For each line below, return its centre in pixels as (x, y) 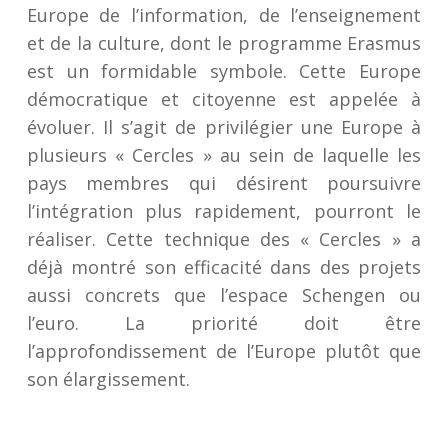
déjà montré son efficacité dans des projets (224, 267)
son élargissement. (108, 379)
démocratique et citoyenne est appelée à (224, 99)
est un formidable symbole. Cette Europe (224, 71)
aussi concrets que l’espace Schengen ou (224, 295)
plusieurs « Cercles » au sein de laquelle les (224, 155)
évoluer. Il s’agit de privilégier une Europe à (224, 127)
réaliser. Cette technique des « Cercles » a (224, 239)
